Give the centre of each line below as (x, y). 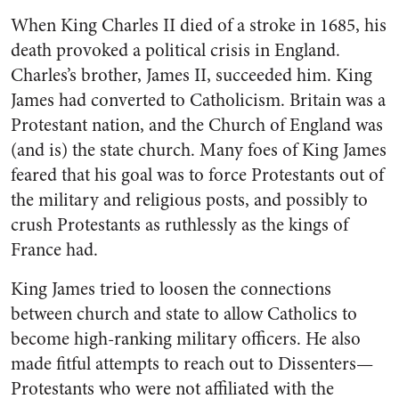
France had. (54, 250)
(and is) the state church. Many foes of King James (199, 150)
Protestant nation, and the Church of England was (197, 125)
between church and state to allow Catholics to (184, 314)
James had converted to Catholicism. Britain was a (198, 100)
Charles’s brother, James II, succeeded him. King (191, 75)
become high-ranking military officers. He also (186, 339)
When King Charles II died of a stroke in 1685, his (199, 25)
